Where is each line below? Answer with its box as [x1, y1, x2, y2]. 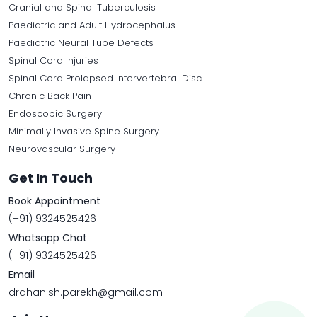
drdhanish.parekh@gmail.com [8, 285, 163, 300]
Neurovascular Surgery [8, 142, 115, 156]
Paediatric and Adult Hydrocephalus [8, 18, 175, 33]
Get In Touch [8, 169, 93, 188]
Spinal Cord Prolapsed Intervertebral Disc [8, 71, 202, 86]
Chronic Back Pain [8, 89, 91, 103]
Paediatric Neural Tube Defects [8, 36, 154, 50]
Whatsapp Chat [8, 231, 87, 246]
